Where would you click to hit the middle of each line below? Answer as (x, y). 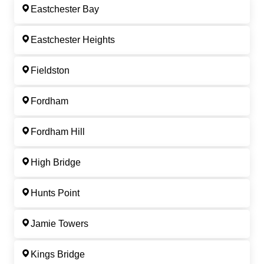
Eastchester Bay (65, 9)
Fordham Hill (58, 132)
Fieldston (50, 71)
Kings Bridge (58, 255)
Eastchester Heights (73, 40)
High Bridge (56, 163)
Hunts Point (55, 193)
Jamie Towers (60, 224)
